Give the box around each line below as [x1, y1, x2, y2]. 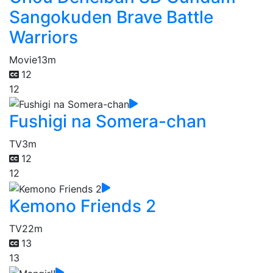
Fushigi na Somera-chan [9, 111, 207, 132]
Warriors [9, 26, 78, 48]
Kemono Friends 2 [9, 195, 156, 216]
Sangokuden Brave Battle [9, 6, 213, 27]
